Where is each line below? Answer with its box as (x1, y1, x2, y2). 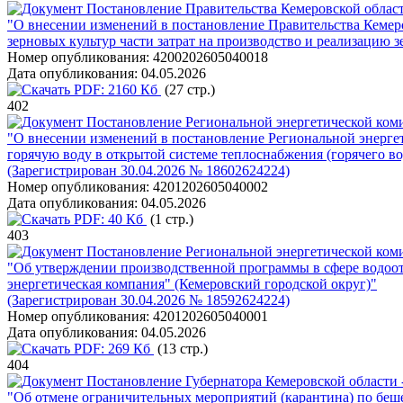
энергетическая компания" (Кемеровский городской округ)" (7, 276, 377, 291)
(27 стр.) (161, 82, 215, 97)
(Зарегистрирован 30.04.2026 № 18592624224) (7, 292, 290, 308)
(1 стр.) (147, 211, 193, 227)
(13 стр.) (154, 341, 208, 356)
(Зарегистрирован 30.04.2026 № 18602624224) (7, 163, 290, 178)
